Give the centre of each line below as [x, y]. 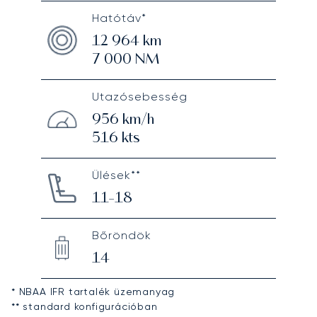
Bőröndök [121, 236]
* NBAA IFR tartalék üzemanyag [93, 292]
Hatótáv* [119, 18]
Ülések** [116, 175]
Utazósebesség [139, 97]
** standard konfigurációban [85, 307]
